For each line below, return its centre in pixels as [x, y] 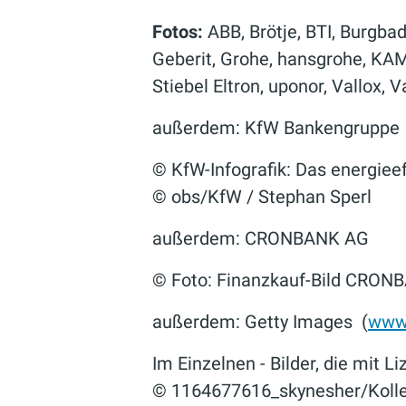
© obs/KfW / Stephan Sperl [262, 197]
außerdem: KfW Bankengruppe [276, 128]
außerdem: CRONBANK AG [261, 238]
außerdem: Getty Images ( [260, 322]
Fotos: [178, 32]
